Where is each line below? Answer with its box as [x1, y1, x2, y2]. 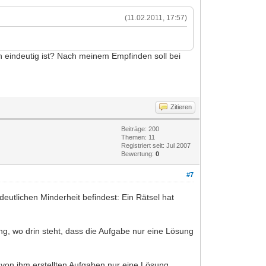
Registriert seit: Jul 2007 [121, 141, 191, 149]
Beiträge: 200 [121, 125, 160, 132]
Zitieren [170, 103, 192, 110]
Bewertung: [121, 150, 156, 157]
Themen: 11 [121, 133, 156, 141]
